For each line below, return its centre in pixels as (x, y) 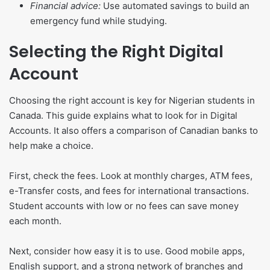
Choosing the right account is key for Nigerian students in (132, 101)
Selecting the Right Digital (116, 51)
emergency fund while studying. (99, 20)
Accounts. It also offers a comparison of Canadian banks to (133, 131)
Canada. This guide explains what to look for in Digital (123, 116)
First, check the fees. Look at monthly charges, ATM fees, (131, 176)
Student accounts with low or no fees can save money (124, 206)
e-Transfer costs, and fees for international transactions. (129, 191)
